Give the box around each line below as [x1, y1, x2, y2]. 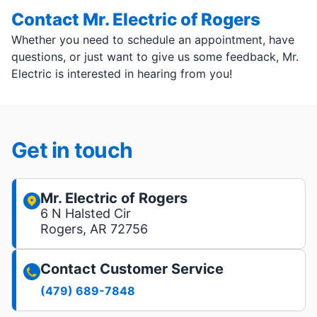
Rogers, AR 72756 [40, 221, 148, 236]
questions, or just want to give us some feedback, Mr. [11, 50, 299, 64]
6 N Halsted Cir [40, 206, 131, 221]
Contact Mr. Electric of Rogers [11, 9, 260, 30]
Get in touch [11, 137, 132, 163]
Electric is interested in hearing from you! [11, 67, 232, 81]
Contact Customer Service [40, 260, 224, 277]
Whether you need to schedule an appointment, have [11, 33, 294, 47]
